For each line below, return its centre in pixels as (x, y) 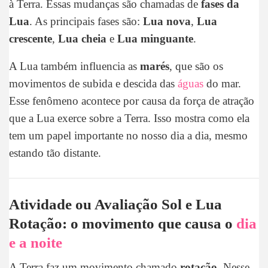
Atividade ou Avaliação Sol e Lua (115, 205)
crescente (31, 39)
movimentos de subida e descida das (93, 84)
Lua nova (167, 22)
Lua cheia (82, 39)
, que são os (196, 66)
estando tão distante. (55, 153)
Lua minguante (155, 39)
